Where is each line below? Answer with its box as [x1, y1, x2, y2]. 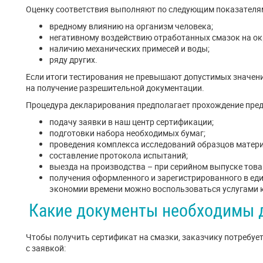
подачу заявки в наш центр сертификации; [49, 116, 214, 127]
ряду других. [49, 54, 97, 65]
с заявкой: [26, 242, 66, 254]
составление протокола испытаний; [49, 150, 188, 161]
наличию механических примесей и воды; [49, 43, 210, 54]
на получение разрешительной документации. [26, 82, 204, 93]
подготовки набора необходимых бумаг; [49, 127, 205, 139]
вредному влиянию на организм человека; [49, 21, 213, 32]
